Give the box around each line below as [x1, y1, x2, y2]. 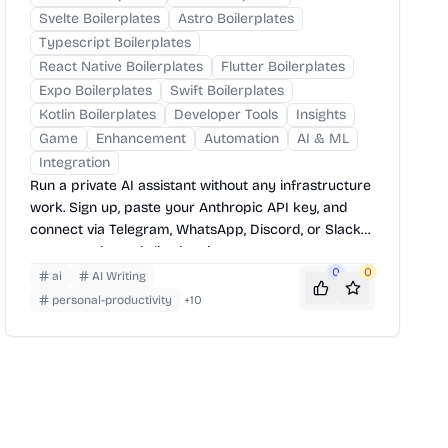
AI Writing [92, 269, 147, 283]
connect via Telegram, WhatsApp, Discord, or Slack [30, 221, 362, 238]
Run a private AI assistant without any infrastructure [30, 177, 372, 194]
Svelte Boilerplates [39, 10, 161, 27]
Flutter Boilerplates [221, 58, 346, 75]
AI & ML [297, 130, 350, 147]
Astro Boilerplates [178, 10, 295, 27]
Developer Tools [174, 106, 279, 123]
